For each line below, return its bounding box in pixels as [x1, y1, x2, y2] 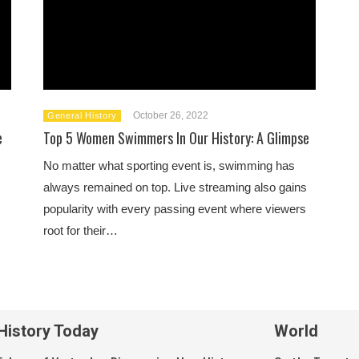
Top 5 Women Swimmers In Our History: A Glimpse [43, 127, 309, 148]
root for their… [43, 223, 118, 237]
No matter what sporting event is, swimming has [43, 158, 295, 172]
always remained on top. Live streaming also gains [43, 179, 307, 194]
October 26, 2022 [132, 109, 208, 121]
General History [47, 110, 117, 120]
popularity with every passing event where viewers [43, 201, 306, 216]
